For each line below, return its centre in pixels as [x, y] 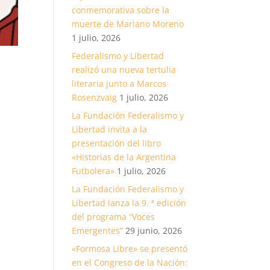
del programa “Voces [114, 217]
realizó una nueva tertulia [124, 70]
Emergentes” [98, 231]
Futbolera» [93, 171]
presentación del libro [117, 143]
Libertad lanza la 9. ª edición [129, 203]
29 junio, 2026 [154, 231]
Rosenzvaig [95, 97]
